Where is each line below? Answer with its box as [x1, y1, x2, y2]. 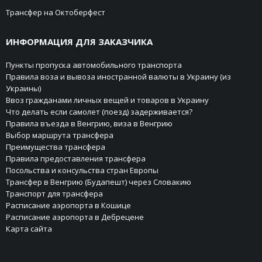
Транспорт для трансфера [6, 188, 103, 199]
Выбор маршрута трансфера [6, 129, 113, 140]
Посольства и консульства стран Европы [6, 164, 158, 175]
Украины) [6, 82, 41, 94]
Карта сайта [6, 223, 52, 234]
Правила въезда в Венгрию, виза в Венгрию [6, 118, 173, 129]
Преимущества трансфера [6, 141, 105, 152]
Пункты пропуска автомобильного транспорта [6, 59, 182, 70]
